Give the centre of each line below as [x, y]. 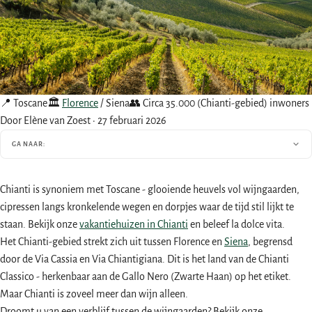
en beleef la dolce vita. [236, 225]
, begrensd [270, 242]
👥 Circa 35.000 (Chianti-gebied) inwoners [219, 103]
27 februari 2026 [132, 121]
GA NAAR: [29, 145]
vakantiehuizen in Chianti [134, 225]
